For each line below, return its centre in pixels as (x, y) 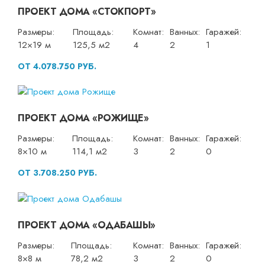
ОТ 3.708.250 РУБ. (57, 173)
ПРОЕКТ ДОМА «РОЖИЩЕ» (83, 118)
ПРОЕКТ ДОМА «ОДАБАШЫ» (87, 225)
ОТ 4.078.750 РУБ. (57, 66)
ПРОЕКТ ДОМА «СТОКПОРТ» (87, 11)
